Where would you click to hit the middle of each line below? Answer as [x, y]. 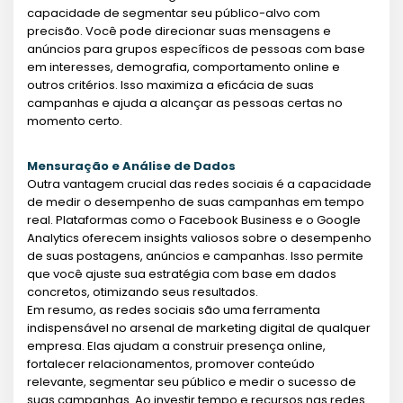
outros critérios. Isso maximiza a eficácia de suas [170, 85]
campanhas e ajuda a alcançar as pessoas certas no [185, 103]
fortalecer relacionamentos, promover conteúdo [171, 363]
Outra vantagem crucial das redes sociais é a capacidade [199, 184]
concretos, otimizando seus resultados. [143, 291]
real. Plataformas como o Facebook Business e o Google [194, 219]
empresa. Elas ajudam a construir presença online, [176, 345]
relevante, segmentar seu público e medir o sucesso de [192, 381]
